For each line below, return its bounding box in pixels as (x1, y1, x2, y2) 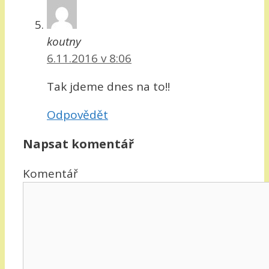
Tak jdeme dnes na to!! (47, 78, 170, 94)
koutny (47, 33, 81, 49)
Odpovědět (47, 106, 108, 122)
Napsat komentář (23, 135, 134, 152)
